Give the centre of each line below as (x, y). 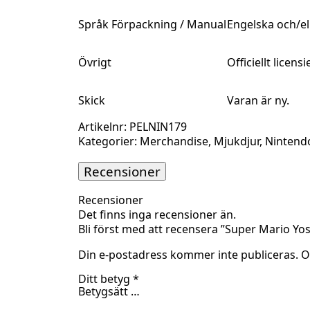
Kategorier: (109, 141)
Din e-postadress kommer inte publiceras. (188, 255)
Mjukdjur (236, 141)
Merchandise (174, 141)
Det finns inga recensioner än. (157, 215)
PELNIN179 (158, 126)
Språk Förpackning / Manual (152, 24)
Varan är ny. (258, 100)
